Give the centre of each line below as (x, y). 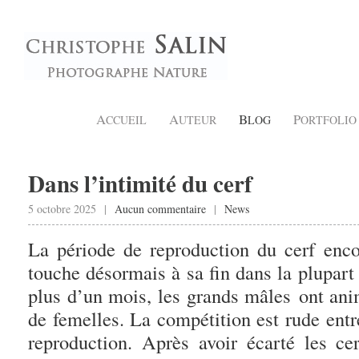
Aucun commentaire (160, 209)
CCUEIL (126, 120)
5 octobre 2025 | (71, 209)
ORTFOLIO (329, 120)
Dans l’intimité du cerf (140, 184)
